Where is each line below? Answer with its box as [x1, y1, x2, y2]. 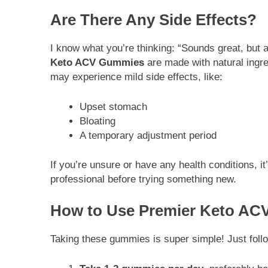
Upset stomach [79, 100, 147, 112]
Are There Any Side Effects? [50, 11, 257, 29]
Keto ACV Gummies [50, 57, 144, 69]
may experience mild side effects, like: [50, 71, 223, 83]
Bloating [79, 115, 115, 127]
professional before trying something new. [50, 173, 236, 185]
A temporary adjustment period [79, 129, 217, 141]
